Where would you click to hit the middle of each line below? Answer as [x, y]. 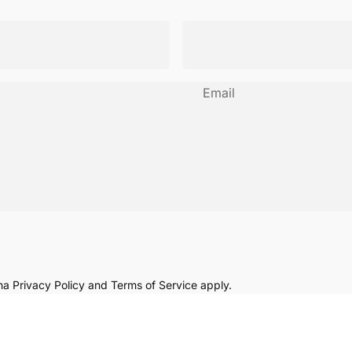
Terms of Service [154, 284]
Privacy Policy [49, 284]
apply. [214, 284]
